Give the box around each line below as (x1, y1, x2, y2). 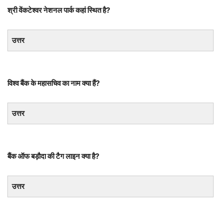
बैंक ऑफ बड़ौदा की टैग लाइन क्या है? (7, 151, 99, 161)
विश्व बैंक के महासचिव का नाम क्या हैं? (7, 78, 100, 88)
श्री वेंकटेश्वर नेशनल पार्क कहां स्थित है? (7, 5, 110, 15)
